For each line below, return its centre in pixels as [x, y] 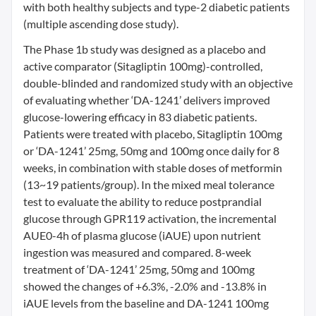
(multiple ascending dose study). [101, 24]
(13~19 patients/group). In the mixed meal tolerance [149, 184]
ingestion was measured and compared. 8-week [137, 252]
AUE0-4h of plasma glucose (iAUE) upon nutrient [142, 235]
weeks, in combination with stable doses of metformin [153, 168]
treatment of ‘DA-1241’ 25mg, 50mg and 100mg [139, 269]
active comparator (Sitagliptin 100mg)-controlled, [143, 66]
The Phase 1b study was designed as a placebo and [145, 49]
